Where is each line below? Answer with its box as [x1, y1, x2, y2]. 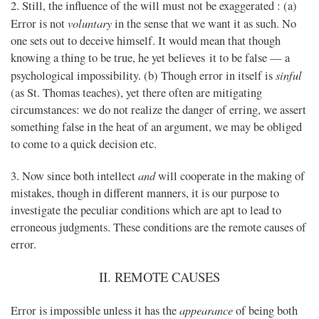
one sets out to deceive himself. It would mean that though [11, 33, 281, 49]
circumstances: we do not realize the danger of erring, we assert [11, 102, 306, 118]
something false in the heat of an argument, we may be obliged [11, 119, 302, 135]
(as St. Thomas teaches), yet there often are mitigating [11, 85, 262, 101]
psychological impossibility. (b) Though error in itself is [11, 68, 276, 84]
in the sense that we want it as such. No [112, 16, 296, 32]
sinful [276, 67, 302, 83]
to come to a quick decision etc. [11, 136, 157, 152]
